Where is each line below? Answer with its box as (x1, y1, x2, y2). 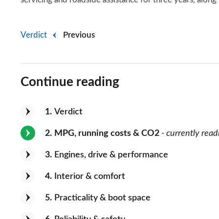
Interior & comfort (54, 172, 125, 181)
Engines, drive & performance (54, 151, 168, 160)
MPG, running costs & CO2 (54, 129, 159, 138)
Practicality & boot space (54, 194, 151, 203)
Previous (63, 31, 95, 40)
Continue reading (21, 76, 119, 89)
